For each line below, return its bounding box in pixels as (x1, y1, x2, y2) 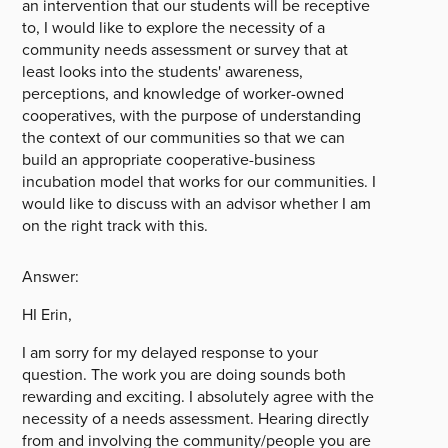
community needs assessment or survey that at (22, 38, 349, 61)
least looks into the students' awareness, (22, 60, 304, 83)
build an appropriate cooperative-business (22, 148, 316, 171)
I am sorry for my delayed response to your (22, 341, 319, 364)
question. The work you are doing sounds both (22, 363, 347, 386)
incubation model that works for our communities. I (22, 170, 377, 193)
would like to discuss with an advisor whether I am (22, 192, 372, 215)
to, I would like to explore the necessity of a (22, 16, 326, 39)
